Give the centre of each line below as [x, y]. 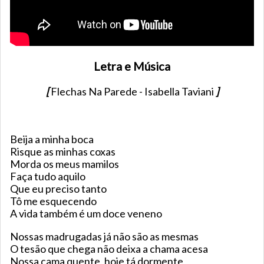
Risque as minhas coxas [64, 152]
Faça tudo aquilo [49, 176]
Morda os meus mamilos [65, 164]
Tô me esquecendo [54, 201]
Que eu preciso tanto [59, 189]
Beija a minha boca [53, 139]
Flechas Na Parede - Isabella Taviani [132, 92]
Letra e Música [132, 66]
